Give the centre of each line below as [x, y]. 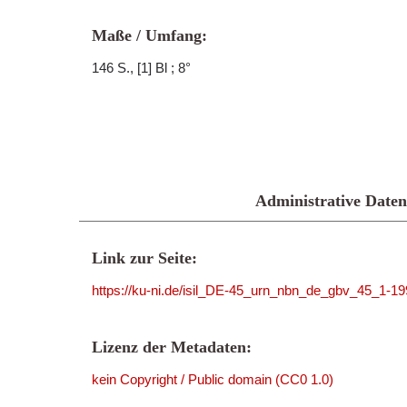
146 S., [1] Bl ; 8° [141, 68]
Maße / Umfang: [149, 35]
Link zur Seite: [144, 258]
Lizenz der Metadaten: [172, 347]
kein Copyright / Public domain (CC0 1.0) [213, 379]
